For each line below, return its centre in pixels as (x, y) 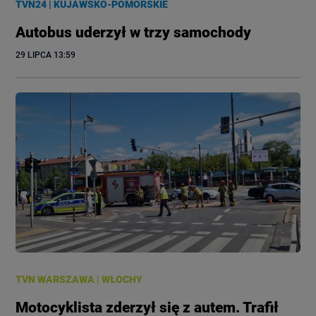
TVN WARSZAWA (55, 280)
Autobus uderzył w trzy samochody (134, 33)
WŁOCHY (122, 280)
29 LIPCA (34, 55)
